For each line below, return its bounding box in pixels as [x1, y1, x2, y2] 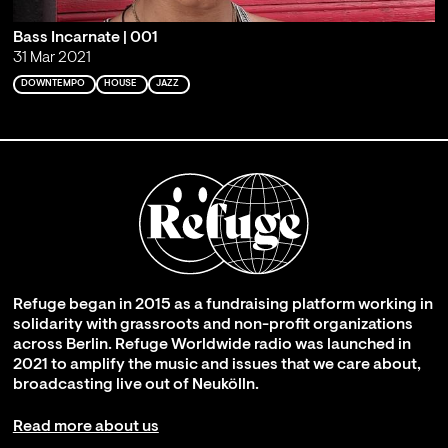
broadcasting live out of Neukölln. [12, 376, 259, 393]
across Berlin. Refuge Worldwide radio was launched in [12, 336, 411, 353]
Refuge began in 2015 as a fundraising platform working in [12, 296, 433, 313]
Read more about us [12, 418, 159, 435]
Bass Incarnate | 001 [12, 30, 158, 47]
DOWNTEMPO [20, 79, 85, 89]
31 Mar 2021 [12, 50, 91, 67]
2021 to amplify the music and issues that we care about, [12, 356, 421, 373]
